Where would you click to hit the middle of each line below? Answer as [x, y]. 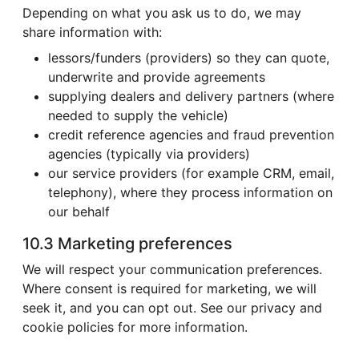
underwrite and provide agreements [157, 77]
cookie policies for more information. [135, 327]
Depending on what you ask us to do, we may [162, 12]
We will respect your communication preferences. [172, 269]
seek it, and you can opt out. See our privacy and [172, 307]
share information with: [92, 32]
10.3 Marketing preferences [127, 243]
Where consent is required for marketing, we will [169, 288]
